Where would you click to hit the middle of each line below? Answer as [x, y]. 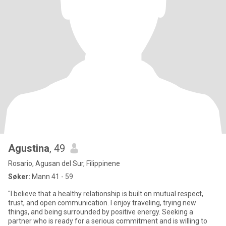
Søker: [19, 177]
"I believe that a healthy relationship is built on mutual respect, [106, 194]
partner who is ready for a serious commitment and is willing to [108, 221]
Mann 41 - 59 [52, 177]
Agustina [29, 148]
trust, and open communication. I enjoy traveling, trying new [102, 203]
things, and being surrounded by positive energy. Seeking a [101, 212]
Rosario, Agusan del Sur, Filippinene [64, 163]
